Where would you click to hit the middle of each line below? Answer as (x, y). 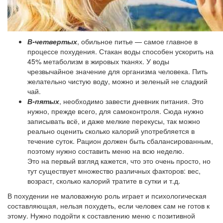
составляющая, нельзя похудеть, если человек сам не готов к (109, 206)
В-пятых (43, 101)
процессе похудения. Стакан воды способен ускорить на (120, 52)
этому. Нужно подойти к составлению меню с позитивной (101, 216)
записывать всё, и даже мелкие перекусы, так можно (114, 121)
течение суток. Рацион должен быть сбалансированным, (120, 141)
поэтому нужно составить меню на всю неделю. (106, 151)
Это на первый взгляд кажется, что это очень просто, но (119, 161)
